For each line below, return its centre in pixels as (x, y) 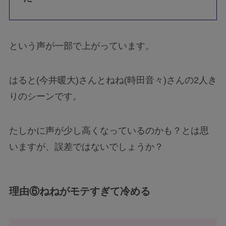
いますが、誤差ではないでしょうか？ (86, 147)
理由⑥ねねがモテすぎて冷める (79, 191)
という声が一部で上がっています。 (81, 46)
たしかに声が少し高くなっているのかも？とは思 (109, 131)
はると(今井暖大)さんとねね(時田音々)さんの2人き (113, 80)
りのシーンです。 (45, 97)
